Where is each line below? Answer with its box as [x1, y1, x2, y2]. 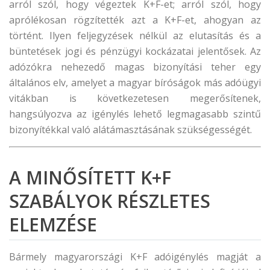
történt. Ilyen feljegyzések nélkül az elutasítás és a [9, 29, 261, 42]
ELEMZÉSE [9, 212, 97, 237]
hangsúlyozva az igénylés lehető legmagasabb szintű [9, 107, 261, 121]
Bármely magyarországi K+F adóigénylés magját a [9, 250, 261, 263]
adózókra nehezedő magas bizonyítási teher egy [9, 60, 261, 74]
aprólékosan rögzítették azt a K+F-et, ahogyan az [9, 13, 261, 27]
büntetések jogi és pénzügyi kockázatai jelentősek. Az [9, 45, 261, 58]
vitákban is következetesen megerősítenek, [9, 92, 261, 105]
